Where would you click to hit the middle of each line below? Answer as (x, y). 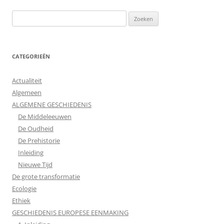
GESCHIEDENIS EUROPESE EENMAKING (70, 212)
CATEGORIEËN (31, 56)
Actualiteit (27, 80)
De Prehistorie (39, 140)
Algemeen (27, 92)
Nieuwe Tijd (35, 164)
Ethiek (21, 200)
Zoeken (22, 16)
